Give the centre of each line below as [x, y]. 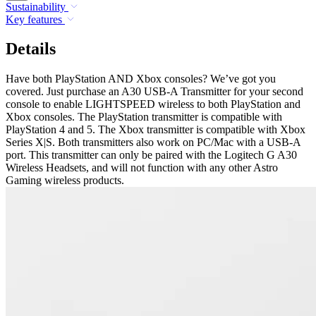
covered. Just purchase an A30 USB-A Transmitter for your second [154, 92]
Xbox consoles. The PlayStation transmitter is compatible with [144, 117]
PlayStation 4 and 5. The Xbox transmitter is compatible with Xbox [156, 130]
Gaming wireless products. [65, 181]
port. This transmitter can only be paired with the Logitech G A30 [151, 155]
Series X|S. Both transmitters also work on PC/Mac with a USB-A [153, 142]
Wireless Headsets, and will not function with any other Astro [142, 168]
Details [31, 49]
